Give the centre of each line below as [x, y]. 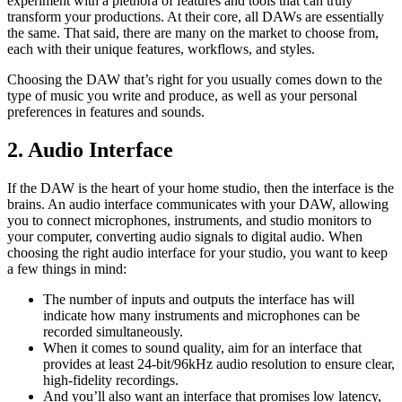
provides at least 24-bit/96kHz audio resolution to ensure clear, [219, 363]
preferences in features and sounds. [106, 111]
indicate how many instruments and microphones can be [201, 315]
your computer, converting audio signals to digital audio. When [185, 236]
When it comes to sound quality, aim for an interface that [202, 347]
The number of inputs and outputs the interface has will [199, 299]
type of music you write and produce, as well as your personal [182, 95]
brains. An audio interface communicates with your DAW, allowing [198, 204]
